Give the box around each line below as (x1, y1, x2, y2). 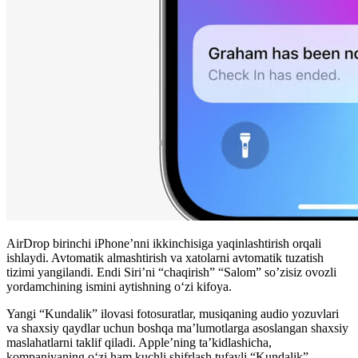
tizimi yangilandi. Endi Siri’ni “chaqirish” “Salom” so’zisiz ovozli (6, 265, 336, 280)
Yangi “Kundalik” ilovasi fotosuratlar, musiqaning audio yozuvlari (6, 307, 339, 321)
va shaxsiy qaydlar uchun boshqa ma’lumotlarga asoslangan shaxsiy (6, 321, 348, 336)
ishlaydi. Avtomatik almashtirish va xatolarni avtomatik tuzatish (6, 251, 324, 265)
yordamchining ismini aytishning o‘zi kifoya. (6, 280, 232, 294)
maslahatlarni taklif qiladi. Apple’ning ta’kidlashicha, (6, 336, 272, 350)
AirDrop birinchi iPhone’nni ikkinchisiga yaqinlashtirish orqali (6, 237, 321, 251)
